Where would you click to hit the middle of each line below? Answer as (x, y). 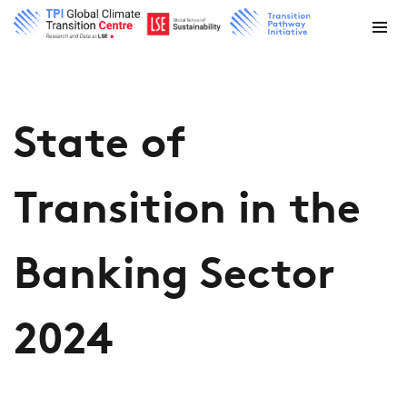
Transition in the (187, 212)
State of (100, 146)
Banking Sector (174, 277)
